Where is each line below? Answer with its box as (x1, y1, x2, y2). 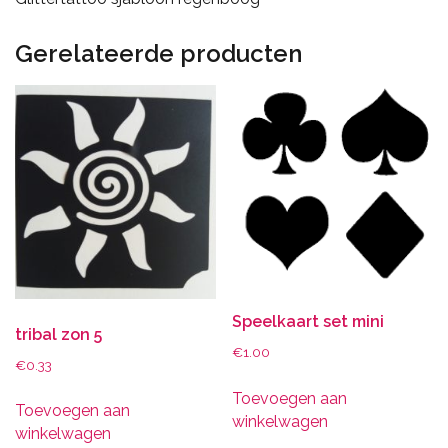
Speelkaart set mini (232, 312, 385, 332)
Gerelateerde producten (15, 38, 302, 68)
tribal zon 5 (15, 324, 102, 344)
